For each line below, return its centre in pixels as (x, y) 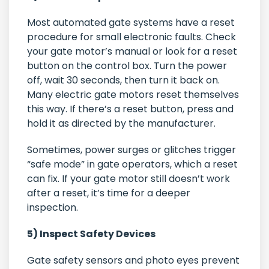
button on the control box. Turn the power (127, 66)
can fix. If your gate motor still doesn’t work (128, 179)
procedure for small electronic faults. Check (131, 37)
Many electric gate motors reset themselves (133, 95)
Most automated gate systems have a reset (131, 23)
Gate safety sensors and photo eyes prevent (133, 261)
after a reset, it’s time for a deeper (109, 193)
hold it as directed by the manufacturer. (122, 124)
